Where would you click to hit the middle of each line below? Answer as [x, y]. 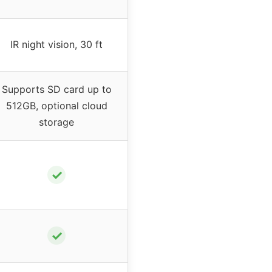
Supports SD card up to [56, 90]
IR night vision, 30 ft [56, 45]
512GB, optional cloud [56, 106]
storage [56, 122]
